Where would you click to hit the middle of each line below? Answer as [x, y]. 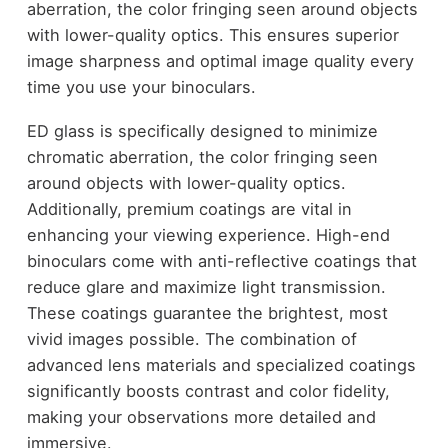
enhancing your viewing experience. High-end [208, 235]
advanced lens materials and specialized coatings [221, 365]
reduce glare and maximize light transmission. [206, 287]
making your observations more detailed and [201, 417]
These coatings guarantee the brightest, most [207, 313]
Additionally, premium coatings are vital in [189, 209]
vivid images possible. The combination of [191, 339]
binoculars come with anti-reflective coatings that [221, 261]
